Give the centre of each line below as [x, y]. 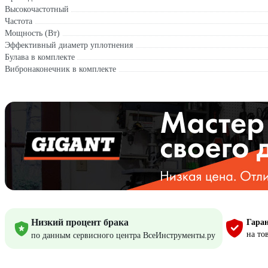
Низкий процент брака [80, 222]
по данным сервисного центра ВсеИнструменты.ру [123, 235]
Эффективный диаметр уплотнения [69, 45]
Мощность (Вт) [32, 33]
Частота [19, 21]
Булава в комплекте [40, 57]
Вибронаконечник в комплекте [60, 69]
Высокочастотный [37, 9]
